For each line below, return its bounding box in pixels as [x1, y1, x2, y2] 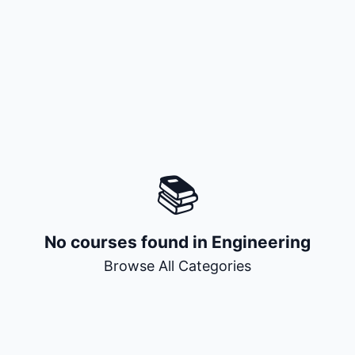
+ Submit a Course [116, 86, 239, 103]
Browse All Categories [104, 258, 251, 274]
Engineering [212, 232, 311, 252]
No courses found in [44, 232, 212, 252]
